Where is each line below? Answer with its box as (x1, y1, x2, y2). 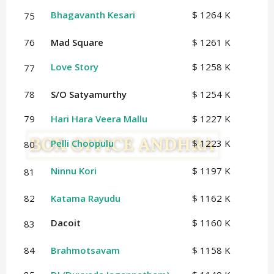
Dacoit (50, 217, 81, 229)
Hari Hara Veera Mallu (50, 113, 147, 125)
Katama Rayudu (50, 192, 120, 205)
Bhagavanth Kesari (50, 9, 138, 21)
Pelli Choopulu (50, 137, 114, 150)
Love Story (50, 61, 98, 73)
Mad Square (50, 36, 103, 49)
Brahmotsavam (50, 244, 120, 257)
